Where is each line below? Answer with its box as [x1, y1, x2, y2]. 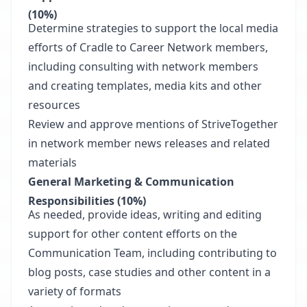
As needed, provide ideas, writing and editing [28, 207, 262, 222]
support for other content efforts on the [28, 226, 237, 241]
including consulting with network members [28, 59, 258, 74]
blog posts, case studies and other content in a [28, 265, 271, 280]
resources [28, 97, 80, 112]
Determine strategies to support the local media [28, 21, 278, 36]
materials [28, 155, 77, 170]
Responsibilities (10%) [28, 193, 146, 208]
